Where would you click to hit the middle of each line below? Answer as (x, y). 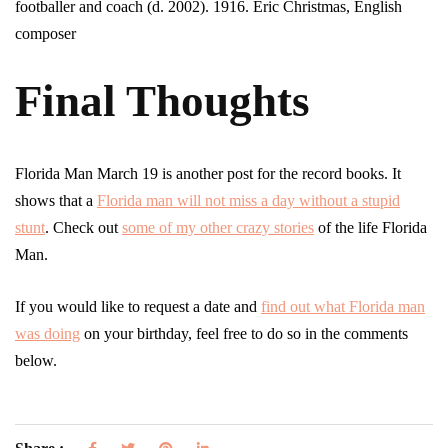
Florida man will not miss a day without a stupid (248, 201)
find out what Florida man (343, 307)
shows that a (56, 201)
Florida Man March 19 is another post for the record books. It (208, 174)
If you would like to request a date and (138, 307)
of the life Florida (370, 228)
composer (45, 34)
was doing (47, 334)
